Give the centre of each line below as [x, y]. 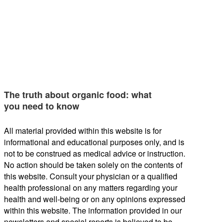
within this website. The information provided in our [93, 210]
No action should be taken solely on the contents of [93, 165]
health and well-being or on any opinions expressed [95, 199]
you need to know [42, 106]
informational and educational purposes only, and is [94, 142]
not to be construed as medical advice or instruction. [95, 153]
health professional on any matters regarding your [91, 187]
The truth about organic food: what [78, 94]
